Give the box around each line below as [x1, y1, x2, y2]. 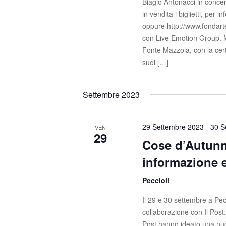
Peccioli [142, 175, 170, 186]
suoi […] [142, 57, 169, 68]
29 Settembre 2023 [142, 122, 204, 132]
